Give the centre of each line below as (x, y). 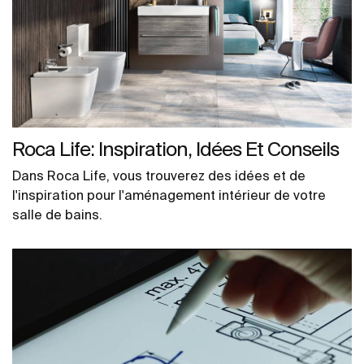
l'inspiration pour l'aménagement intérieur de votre (169, 195)
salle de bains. (57, 215)
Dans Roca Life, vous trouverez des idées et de (159, 176)
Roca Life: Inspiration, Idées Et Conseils (175, 149)
